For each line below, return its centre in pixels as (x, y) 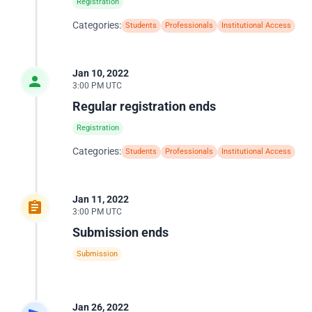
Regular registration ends (144, 106)
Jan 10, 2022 (101, 73)
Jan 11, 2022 (101, 199)
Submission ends (120, 232)
